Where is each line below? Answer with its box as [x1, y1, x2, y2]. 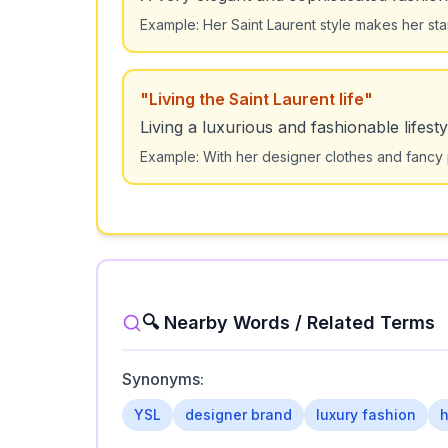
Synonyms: [122, 369, 204, 389]
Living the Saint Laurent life [149, 89, 364, 109]
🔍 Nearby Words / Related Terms [142, 312, 435, 333]
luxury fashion [316, 406, 416, 423]
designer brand [185, 406, 292, 423]
